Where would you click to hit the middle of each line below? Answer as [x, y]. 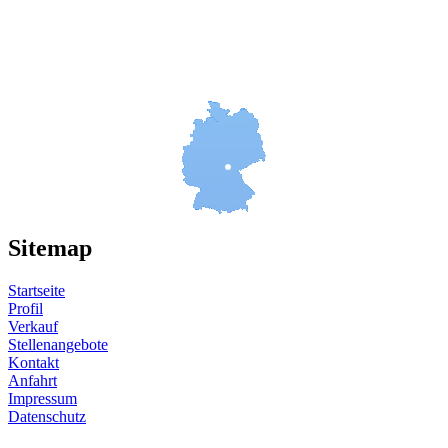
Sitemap [50, 248]
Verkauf [33, 327]
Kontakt [33, 363]
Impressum [42, 399]
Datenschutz [47, 417]
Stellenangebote [58, 345]
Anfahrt [32, 381]
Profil [25, 309]
